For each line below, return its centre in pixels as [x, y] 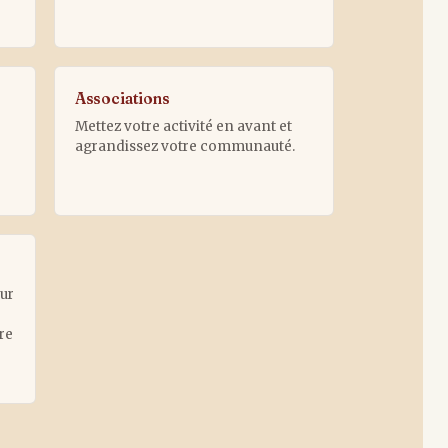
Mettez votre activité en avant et [183, 126]
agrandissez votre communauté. [184, 146]
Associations [122, 98]
